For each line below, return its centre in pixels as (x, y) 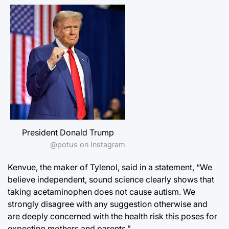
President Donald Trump (68, 132)
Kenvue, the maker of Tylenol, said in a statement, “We (110, 167)
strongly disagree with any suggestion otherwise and (108, 204)
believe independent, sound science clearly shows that (111, 179)
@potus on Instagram (88, 144)
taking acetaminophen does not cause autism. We (101, 191)
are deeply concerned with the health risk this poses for (112, 216)
